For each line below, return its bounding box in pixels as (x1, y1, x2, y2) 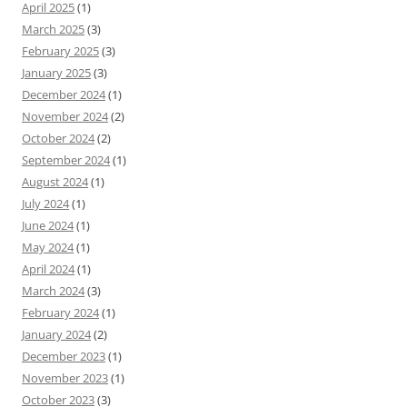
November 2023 (22, 370, 108, 386)
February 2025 (22, 43, 99, 59)
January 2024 (22, 326, 91, 342)
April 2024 (22, 261, 74, 277)
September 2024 (22, 152, 110, 168)
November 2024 (22, 108, 108, 124)
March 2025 (22, 21, 84, 37)
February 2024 (22, 304, 99, 321)
